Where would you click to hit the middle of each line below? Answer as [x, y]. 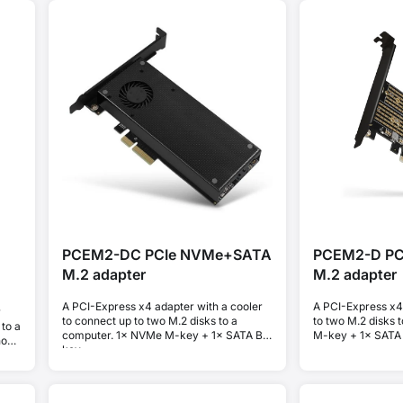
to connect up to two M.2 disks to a [149, 320]
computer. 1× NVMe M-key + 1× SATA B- [165, 335]
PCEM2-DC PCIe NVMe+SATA [166, 255]
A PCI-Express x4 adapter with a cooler [162, 306]
